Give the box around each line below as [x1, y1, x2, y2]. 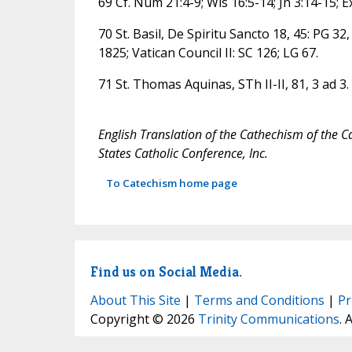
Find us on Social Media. [90, 262, 242, 280]
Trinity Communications [197, 310, 339, 328]
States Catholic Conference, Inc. [97, 144, 268, 162]
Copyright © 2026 [90, 310, 198, 328]
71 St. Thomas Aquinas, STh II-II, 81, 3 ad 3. [97, 75, 349, 93]
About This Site [90, 291, 181, 310]
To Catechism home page [105, 175, 237, 190]
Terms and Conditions [193, 291, 324, 310]
